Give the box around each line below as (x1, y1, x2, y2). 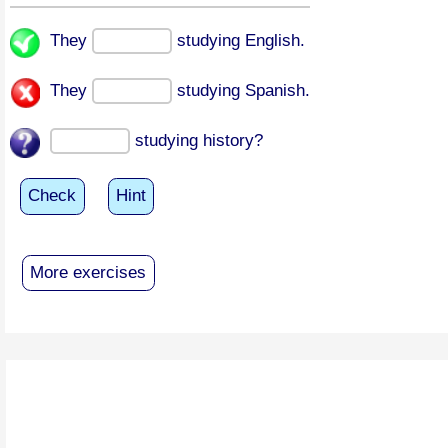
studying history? (130, 130, 263, 150)
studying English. (172, 30, 305, 50)
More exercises (30, 262, 147, 282)
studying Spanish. (172, 80, 310, 100)
